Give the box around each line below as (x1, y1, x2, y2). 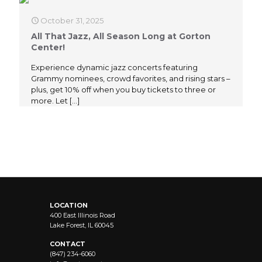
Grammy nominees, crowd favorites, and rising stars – (31, 74, 230, 83)
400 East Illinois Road (50, 211, 115, 219)
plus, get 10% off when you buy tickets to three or (31, 85, 216, 94)
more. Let (31, 96, 68, 105)
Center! (31, 42, 65, 53)
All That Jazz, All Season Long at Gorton (31, 31, 211, 42)
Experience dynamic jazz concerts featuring (31, 63, 198, 72)
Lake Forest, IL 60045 (50, 221, 113, 229)
